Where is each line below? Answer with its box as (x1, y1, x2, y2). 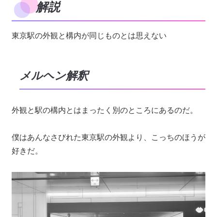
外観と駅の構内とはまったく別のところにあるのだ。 (12, 106, 198, 114)
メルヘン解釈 (19, 70, 88, 82)
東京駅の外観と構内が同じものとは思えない (12, 31, 167, 40)
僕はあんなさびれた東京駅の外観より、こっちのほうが (12, 133, 205, 142)
